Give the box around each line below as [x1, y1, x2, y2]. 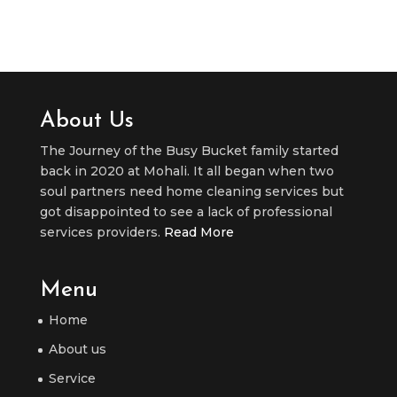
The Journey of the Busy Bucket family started [39, 142, 339, 159]
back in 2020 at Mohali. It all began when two [39, 162, 334, 179]
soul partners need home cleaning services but [39, 183, 344, 199]
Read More [163, 223, 234, 240]
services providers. [39, 223, 164, 240]
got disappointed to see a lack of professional [39, 203, 332, 220]
